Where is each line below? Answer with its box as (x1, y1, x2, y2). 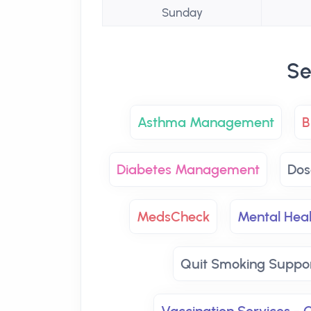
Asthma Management (137, 114, 274, 131)
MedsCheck (137, 208, 210, 225)
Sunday (161, 6, 203, 19)
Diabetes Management (116, 161, 260, 178)
